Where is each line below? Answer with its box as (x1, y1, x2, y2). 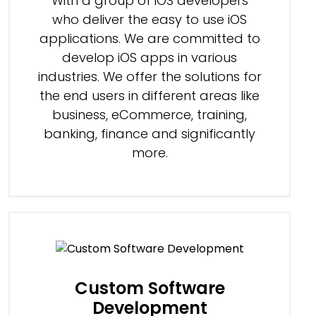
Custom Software (74, 276, 225, 300)
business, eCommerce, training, (52, 106, 247, 124)
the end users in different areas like (39, 87, 260, 105)
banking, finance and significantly (44, 125, 255, 143)
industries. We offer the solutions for (37, 68, 262, 86)
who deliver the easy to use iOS (52, 11, 247, 29)
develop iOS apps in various (62, 49, 237, 67)
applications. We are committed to (39, 30, 260, 48)
